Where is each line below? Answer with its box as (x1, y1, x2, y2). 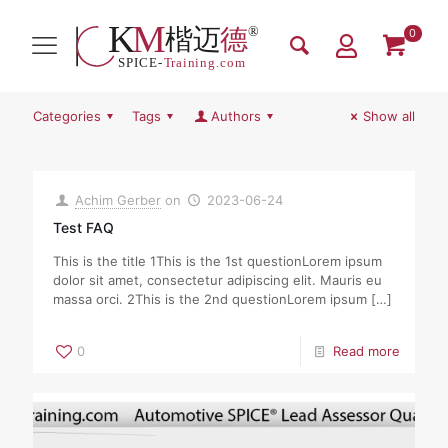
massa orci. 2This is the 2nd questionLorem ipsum (53, 290, 367, 307)
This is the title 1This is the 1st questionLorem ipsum (53, 252, 382, 269)
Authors (210, 107, 261, 124)
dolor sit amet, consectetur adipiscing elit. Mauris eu (53, 271, 382, 288)
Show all (363, 107, 415, 124)
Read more (333, 342, 400, 359)
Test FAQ (53, 218, 114, 236)
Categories (33, 107, 101, 124)
